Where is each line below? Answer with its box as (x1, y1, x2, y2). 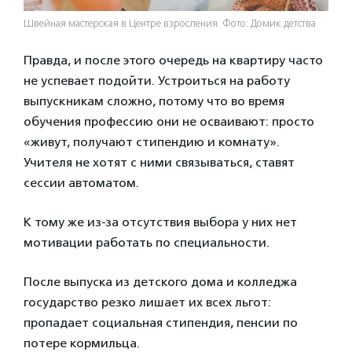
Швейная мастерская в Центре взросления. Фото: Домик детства (24, 17, 316, 31)
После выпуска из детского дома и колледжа (24, 274, 297, 290)
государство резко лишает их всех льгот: (24, 295, 271, 310)
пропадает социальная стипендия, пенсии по (24, 315, 298, 331)
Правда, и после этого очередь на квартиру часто (24, 53, 323, 68)
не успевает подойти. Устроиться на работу (24, 73, 290, 89)
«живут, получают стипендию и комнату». (24, 134, 280, 150)
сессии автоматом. (24, 175, 142, 191)
